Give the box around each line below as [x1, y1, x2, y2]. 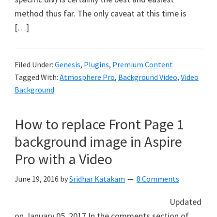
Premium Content [112, 60, 173, 69]
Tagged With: [15, 72, 60, 82]
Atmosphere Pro [60, 72, 115, 82]
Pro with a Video [15, 150, 112, 168]
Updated [170, 196, 201, 207]
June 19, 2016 [15, 174, 59, 184]
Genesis [55, 60, 80, 69]
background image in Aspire [15, 132, 182, 151]
